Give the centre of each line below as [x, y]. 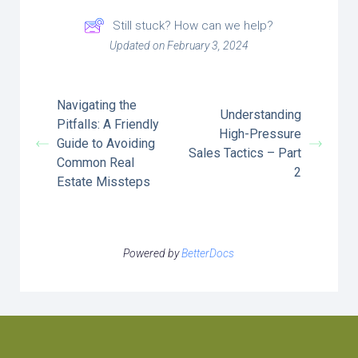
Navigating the [97, 105]
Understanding [261, 115]
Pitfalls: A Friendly [108, 124]
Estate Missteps [103, 182]
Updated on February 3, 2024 [179, 46]
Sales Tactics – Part [245, 153]
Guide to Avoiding [106, 143]
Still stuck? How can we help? [193, 25]
